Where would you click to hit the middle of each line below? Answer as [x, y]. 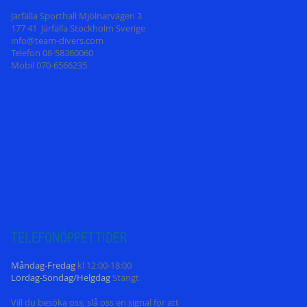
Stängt [125, 278]
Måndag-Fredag [43, 266]
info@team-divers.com [57, 41]
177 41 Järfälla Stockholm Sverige [78, 28]
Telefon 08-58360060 [52, 53]
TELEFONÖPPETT [57, 238]
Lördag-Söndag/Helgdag [61, 278]
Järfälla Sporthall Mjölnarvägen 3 [76, 16]
